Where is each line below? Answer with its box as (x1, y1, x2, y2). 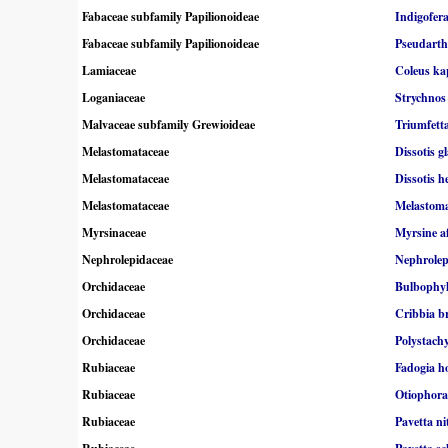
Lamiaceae (82, 62, 136, 80)
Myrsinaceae (82, 224, 146, 242)
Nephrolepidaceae (82, 251, 173, 269)
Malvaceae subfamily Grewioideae (82, 116, 255, 134)
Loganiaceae (82, 89, 145, 107)
